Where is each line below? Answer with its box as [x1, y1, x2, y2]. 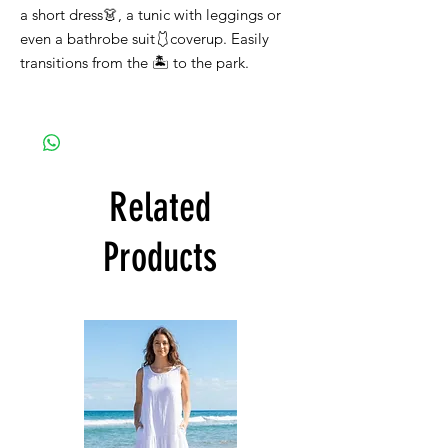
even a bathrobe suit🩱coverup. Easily [20, 29, 269, 48]
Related [109, 184, 211, 231]
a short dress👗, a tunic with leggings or [20, 5, 281, 24]
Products [103, 234, 217, 281]
